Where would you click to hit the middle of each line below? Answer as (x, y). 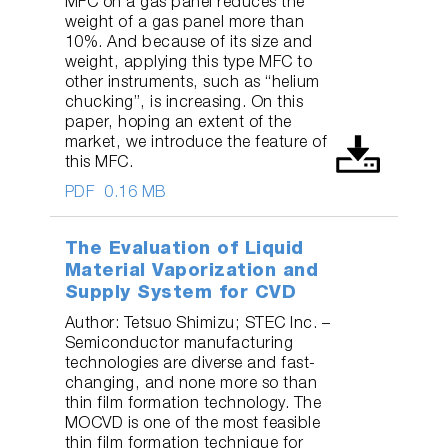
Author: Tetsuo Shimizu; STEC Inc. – (197, 324)
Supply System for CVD (180, 293)
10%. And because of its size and (188, 43)
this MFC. (99, 163)
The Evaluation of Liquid (184, 249)
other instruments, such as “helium (192, 83)
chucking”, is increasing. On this (184, 103)
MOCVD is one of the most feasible (192, 424)
